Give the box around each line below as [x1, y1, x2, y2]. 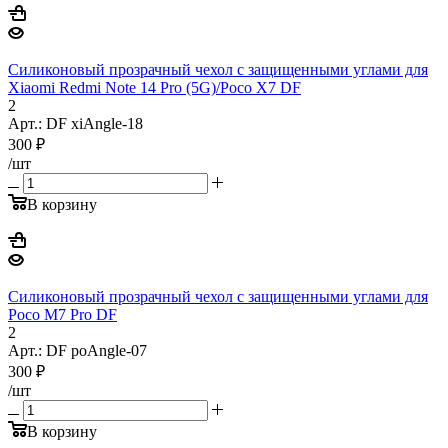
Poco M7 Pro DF [8, 305, 117, 323]
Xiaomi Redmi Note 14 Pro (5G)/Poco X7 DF [8, 78, 301, 96]
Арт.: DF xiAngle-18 [8, 114, 143, 132]
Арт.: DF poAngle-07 [8, 341, 147, 359]
